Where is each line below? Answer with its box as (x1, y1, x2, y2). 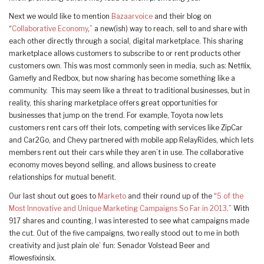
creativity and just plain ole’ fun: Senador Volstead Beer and (9, 241, 210, 250)
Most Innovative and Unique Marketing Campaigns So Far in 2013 (9, 204, 227, 213)
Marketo (96, 192, 126, 200)
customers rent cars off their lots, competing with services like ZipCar (9, 124, 243, 133)
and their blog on (153, 12, 212, 21)
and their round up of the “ (126, 192, 217, 200)
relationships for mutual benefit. (9, 173, 116, 182)
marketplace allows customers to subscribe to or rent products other (9, 49, 241, 58)
